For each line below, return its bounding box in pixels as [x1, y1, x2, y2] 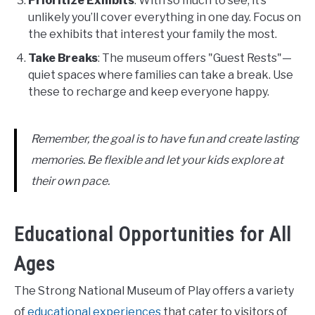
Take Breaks [28, 51, 98, 65]
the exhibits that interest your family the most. [28, 27, 277, 41]
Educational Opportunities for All [14, 222, 291, 246]
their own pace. [31, 174, 110, 188]
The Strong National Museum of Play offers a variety [14, 283, 294, 297]
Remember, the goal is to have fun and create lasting [31, 131, 299, 146]
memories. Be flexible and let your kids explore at [31, 153, 283, 167]
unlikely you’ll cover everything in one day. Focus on [28, 10, 301, 24]
